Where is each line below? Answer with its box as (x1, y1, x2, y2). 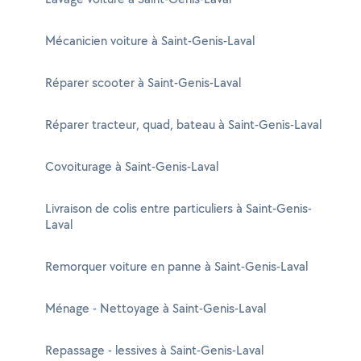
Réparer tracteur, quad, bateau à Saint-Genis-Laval (45, 116, 322, 133)
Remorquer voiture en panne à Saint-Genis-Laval (45, 258, 308, 275)
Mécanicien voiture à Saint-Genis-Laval (45, 32, 255, 49)
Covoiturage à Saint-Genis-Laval (45, 158, 218, 175)
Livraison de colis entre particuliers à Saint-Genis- (45, 200, 312, 217)
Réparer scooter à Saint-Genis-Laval (45, 74, 241, 91)
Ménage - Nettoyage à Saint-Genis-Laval (45, 300, 266, 317)
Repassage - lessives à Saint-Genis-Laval (45, 342, 263, 359)
